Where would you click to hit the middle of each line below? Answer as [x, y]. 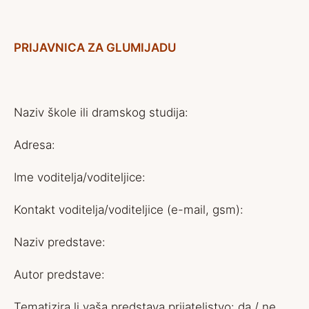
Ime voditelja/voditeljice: [80, 177]
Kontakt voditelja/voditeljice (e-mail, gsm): [129, 210]
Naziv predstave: [60, 242]
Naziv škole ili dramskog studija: [101, 112]
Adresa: [34, 145]
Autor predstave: [59, 275]
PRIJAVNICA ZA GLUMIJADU [95, 48]
